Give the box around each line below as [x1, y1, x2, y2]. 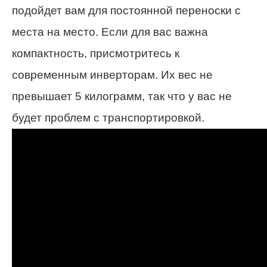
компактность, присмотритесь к [12, 47, 179, 60]
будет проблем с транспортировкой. [12, 111, 204, 125]
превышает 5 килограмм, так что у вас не [12, 90, 232, 103]
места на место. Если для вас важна [12, 26, 208, 39]
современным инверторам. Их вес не [12, 69, 213, 82]
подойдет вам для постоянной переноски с [12, 4, 241, 17]
